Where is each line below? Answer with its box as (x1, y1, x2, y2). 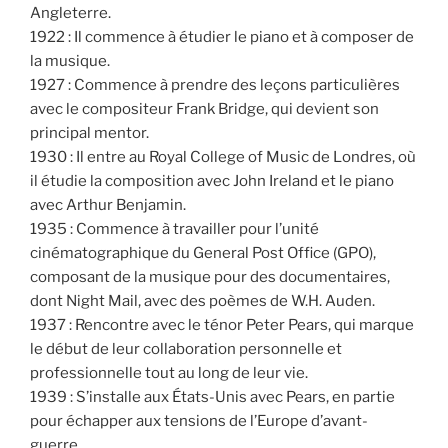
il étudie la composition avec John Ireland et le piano (30, 171, 394, 190)
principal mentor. (30, 123, 149, 142)
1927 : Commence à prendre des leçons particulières (30, 75, 400, 94)
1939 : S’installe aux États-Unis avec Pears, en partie (30, 387, 395, 406)
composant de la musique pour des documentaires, (30, 267, 390, 286)
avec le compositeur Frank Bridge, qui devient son (30, 99, 379, 118)
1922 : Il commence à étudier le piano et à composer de (30, 27, 414, 46)
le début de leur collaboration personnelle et (30, 339, 342, 358)
